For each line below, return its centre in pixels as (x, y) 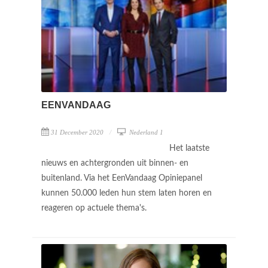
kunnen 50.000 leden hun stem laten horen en (127, 193)
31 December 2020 (77, 132)
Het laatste (189, 148)
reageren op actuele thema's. (95, 208)
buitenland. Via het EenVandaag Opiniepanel (122, 178)
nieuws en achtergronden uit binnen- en (115, 163)
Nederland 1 (145, 132)
